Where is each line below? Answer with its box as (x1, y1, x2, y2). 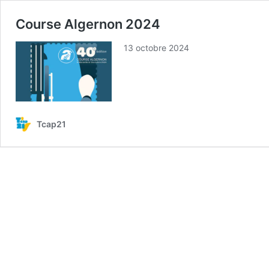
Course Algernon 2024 (16, 16, 160, 32)
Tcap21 (37, 119, 66, 129)
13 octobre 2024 (124, 43, 189, 53)
